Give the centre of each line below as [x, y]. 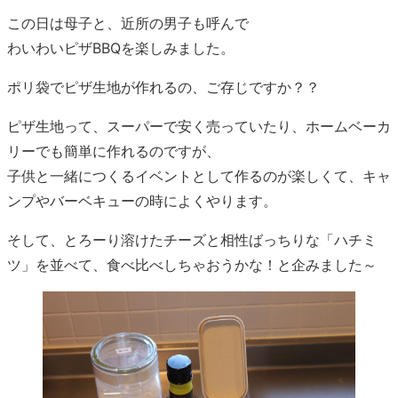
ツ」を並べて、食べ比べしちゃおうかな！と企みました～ [192, 265]
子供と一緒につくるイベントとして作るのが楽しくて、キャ [199, 176]
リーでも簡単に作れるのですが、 [114, 151]
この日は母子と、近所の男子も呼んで [128, 24]
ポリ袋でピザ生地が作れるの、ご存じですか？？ [163, 88]
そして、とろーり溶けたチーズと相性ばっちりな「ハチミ [192, 240]
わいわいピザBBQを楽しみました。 [121, 48]
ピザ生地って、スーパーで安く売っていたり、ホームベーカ [199, 127]
